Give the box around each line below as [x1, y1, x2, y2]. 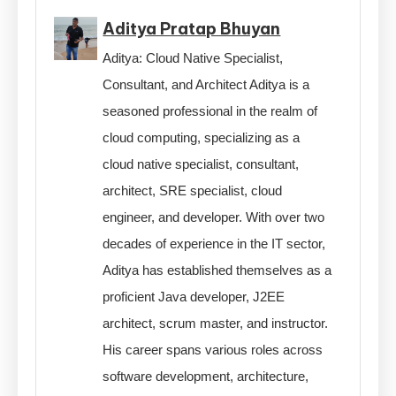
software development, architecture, [103, 368, 309, 384]
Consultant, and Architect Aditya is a [103, 76, 310, 92]
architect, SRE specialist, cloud [103, 182, 283, 198]
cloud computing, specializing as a [103, 129, 301, 145]
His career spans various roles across [103, 341, 324, 357]
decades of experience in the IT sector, [103, 235, 326, 251]
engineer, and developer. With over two [103, 209, 325, 225]
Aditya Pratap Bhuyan [103, 18, 281, 39]
